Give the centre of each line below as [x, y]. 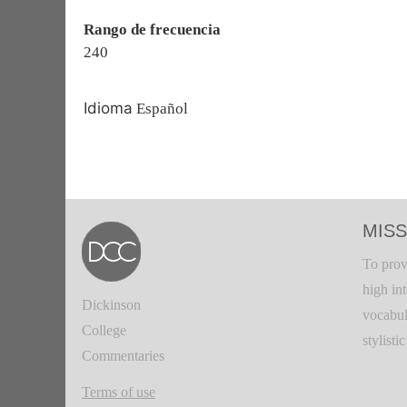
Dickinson [111, 305]
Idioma [108, 108]
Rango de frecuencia [152, 30]
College [104, 330]
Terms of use [119, 392]
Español [160, 109]
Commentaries [123, 356]
